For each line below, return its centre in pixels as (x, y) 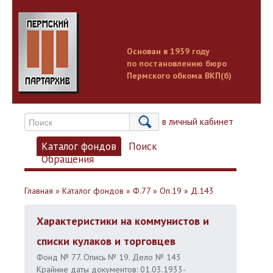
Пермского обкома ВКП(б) (179, 76)
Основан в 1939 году (168, 51)
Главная (39, 191)
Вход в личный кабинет (186, 122)
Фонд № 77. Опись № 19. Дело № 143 (109, 257)
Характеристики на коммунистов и (123, 221)
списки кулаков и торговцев (106, 241)
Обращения (68, 159)
